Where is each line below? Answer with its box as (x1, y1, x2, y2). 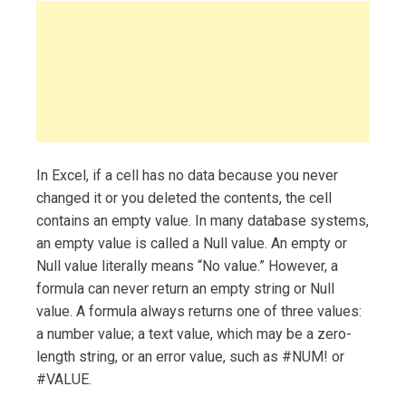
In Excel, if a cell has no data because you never (36, 166, 338, 184)
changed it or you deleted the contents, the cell (36, 188, 332, 207)
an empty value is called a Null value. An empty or (36, 234, 347, 252)
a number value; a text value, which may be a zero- (36, 324, 352, 343)
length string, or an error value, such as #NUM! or (36, 347, 344, 365)
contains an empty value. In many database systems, (36, 211, 369, 229)
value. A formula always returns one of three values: (36, 302, 362, 320)
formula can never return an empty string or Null (36, 279, 334, 297)
